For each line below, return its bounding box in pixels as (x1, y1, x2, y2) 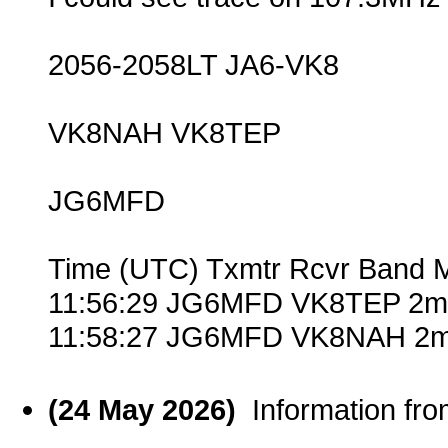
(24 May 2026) (48, 393, 252, 427)
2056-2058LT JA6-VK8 (48, 48, 339, 82)
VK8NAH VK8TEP (48, 116, 281, 150)
